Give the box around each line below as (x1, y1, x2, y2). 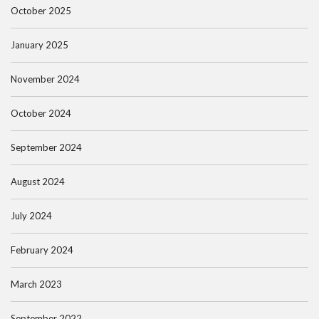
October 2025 (11, 5, 71, 16)
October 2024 (11, 108, 71, 119)
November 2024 (11, 73, 80, 85)
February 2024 (11, 244, 73, 256)
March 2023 (11, 278, 62, 290)
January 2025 (11, 39, 68, 51)
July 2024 (11, 210, 52, 221)
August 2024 (11, 176, 65, 187)
